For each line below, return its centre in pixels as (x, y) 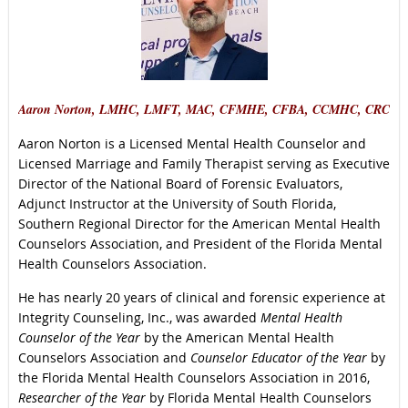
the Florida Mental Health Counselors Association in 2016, (194, 378)
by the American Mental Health (237, 338)
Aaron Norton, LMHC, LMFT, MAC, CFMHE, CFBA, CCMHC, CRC (204, 110)
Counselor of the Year (79, 338)
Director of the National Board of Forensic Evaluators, (180, 184)
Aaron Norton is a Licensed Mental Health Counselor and (192, 144)
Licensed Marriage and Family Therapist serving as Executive (204, 164)
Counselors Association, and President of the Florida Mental (200, 244)
